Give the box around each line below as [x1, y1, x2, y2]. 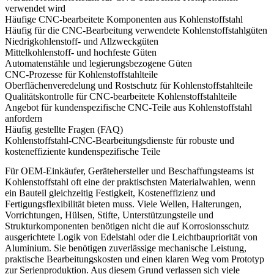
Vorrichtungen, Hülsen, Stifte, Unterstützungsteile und [5, 209, 213, 220]
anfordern [5, 113, 42, 124]
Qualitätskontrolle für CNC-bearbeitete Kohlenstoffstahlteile [5, 91, 237, 102]
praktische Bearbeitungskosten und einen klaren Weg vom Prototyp [5, 253, 264, 264]
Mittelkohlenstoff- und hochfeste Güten [5, 46, 157, 57]
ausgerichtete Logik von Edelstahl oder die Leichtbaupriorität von [5, 231, 257, 242]
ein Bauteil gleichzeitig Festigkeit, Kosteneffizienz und [5, 187, 215, 198]
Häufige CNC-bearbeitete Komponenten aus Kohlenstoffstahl [5, 13, 243, 24]
